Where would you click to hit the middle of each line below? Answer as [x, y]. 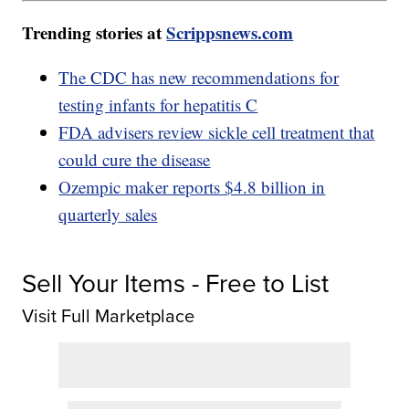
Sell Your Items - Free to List [176, 284]
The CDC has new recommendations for [199, 78]
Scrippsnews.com [230, 33]
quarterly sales [108, 215]
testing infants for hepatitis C [158, 105]
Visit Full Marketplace [109, 316]
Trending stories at [94, 33]
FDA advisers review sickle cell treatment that [217, 132]
